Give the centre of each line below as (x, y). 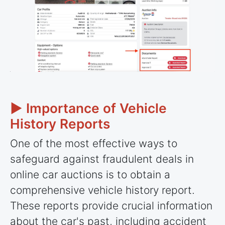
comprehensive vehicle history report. (102, 190)
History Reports (60, 124)
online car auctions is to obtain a (90, 174)
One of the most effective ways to (94, 143)
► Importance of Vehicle (88, 108)
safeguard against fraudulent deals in (102, 159)
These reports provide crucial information (111, 205)
